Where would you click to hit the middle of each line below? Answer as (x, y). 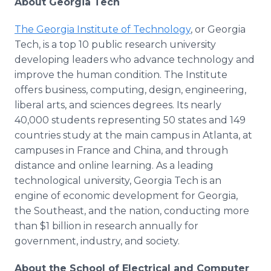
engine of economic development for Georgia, (126, 196)
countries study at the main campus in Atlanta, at (133, 135)
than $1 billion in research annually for (106, 226)
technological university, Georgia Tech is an (118, 181)
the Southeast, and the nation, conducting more (132, 211)
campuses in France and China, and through (121, 150)
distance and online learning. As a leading (114, 165)
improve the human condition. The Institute (121, 75)
